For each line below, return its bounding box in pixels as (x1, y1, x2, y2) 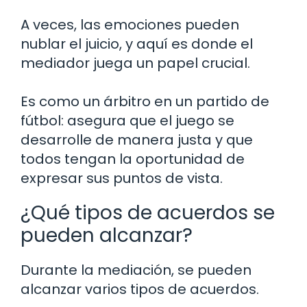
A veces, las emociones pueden (21, 14, 239, 34)
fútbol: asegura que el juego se (21, 110, 234, 130)
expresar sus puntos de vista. (21, 168, 223, 188)
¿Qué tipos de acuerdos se (21, 199, 275, 226)
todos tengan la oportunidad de (21, 149, 245, 169)
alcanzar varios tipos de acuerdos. (21, 279, 259, 299)
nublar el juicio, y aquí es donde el (21, 34, 253, 53)
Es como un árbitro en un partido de (21, 91, 269, 111)
